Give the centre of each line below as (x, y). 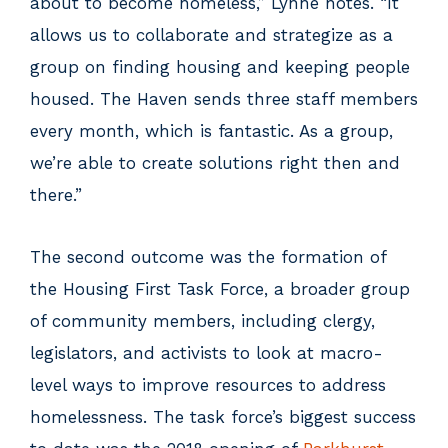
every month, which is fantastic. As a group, (211, 131)
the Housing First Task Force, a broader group (220, 289)
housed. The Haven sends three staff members (224, 99)
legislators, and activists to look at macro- (206, 353)
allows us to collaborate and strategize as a (211, 35)
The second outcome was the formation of (208, 257)
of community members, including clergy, (202, 321)
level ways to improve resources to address (208, 385)
